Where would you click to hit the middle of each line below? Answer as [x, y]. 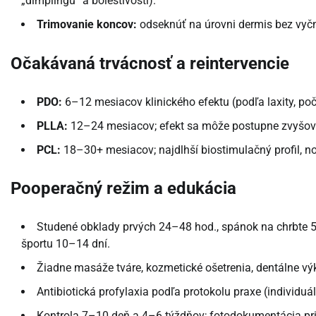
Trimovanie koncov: [87, 24]
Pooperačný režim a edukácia [123, 189]
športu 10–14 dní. [66, 244]
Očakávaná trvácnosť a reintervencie [150, 63]
